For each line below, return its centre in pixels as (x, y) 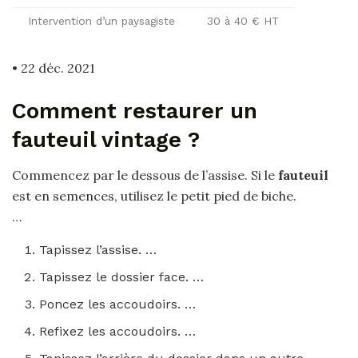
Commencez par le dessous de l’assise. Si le (145, 175)
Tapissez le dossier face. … (122, 277)
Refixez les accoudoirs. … (118, 332)
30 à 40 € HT (243, 21)
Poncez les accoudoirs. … (118, 304)
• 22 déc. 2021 (54, 68)
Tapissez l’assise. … (98, 250)
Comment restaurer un (135, 111)
